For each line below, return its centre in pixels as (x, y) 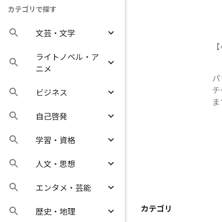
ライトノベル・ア (67, 56)
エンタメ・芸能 (63, 187)
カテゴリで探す (32, 9)
